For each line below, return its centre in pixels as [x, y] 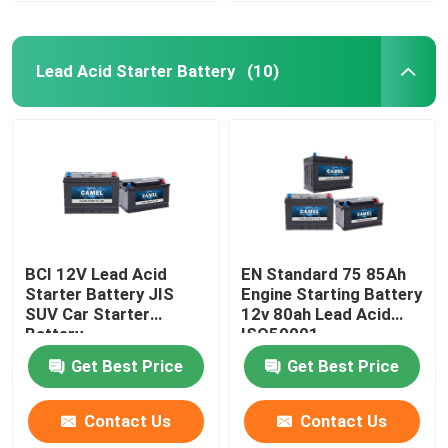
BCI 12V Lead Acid [96, 273]
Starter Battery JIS [100, 293]
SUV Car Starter [88, 313]
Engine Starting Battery [332, 293]
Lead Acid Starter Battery [135, 70]
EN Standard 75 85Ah [292, 273]
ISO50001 [280, 333]
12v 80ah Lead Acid [316, 313]
